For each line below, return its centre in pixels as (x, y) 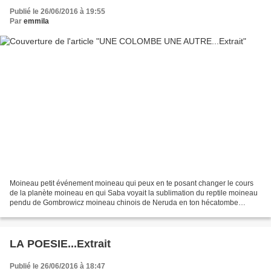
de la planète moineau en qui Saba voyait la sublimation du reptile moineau (134, 193)
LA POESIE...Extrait (60, 243)
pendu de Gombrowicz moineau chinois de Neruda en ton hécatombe (124, 202)
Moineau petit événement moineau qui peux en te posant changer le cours (132, 183)
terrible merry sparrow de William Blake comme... (90, 212)
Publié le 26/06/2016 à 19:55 (57, 12)
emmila (36, 21)
